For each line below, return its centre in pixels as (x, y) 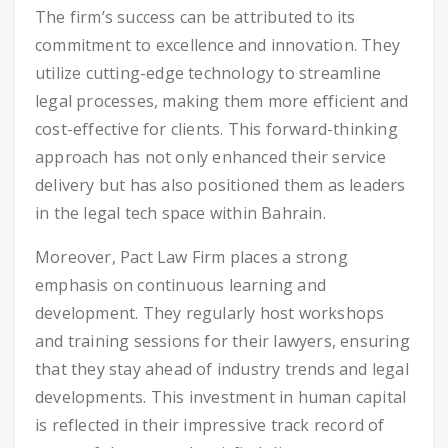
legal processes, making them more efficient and (222, 101)
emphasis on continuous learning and (180, 285)
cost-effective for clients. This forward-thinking (216, 129)
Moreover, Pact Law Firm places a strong (191, 257)
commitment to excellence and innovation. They (218, 45)
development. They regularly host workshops (210, 313)
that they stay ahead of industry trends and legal (222, 369)
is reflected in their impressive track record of (210, 425)
